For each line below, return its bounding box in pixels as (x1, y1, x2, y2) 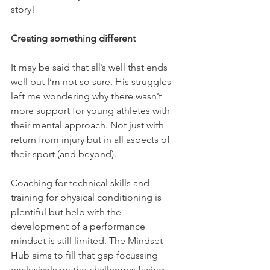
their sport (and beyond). (11, 148, 119, 160)
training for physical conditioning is (11, 191, 164, 203)
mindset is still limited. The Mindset (11, 234, 165, 246)
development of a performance (11, 220, 148, 232)
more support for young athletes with (11, 104, 172, 116)
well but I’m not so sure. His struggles (11, 75, 174, 87)
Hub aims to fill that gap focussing (11, 249, 160, 261)
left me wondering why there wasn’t (11, 90, 164, 102)
